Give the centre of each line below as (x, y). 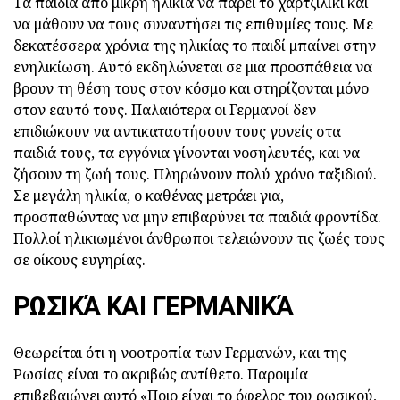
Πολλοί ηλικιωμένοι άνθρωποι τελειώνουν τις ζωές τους (199, 239)
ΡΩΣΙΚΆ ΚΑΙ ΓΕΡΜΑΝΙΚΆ (154, 307)
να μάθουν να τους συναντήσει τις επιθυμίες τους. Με (193, 25)
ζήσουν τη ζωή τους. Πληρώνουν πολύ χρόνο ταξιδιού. (195, 175)
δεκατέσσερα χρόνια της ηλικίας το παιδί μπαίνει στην (195, 46)
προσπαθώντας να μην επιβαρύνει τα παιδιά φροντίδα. (197, 217)
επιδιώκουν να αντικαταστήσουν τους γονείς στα (177, 132)
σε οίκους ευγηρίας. (79, 260)
